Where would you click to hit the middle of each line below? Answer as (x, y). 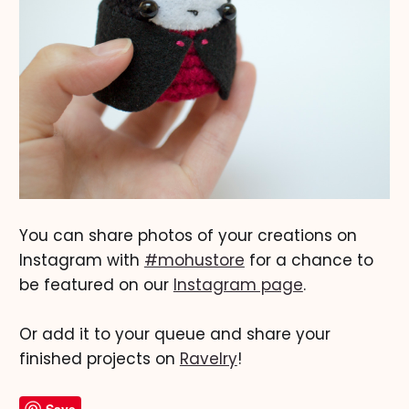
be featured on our (96, 284)
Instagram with (81, 260)
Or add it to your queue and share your (174, 334)
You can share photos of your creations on (188, 235)
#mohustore (194, 260)
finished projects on (99, 359)
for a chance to (309, 260)
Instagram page (238, 284)
